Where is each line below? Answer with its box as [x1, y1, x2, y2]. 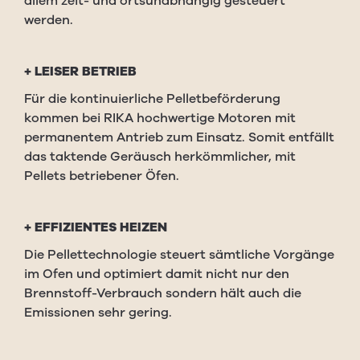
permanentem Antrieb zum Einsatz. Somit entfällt [24, 129, 334, 146]
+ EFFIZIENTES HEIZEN [24, 219, 167, 236]
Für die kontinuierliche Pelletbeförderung [24, 90, 280, 108]
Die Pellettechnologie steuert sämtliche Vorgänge [24, 246, 334, 264]
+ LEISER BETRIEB [24, 63, 137, 80]
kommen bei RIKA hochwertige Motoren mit [24, 109, 296, 127]
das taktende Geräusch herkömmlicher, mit [24, 148, 296, 166]
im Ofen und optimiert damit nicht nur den [24, 265, 289, 283]
